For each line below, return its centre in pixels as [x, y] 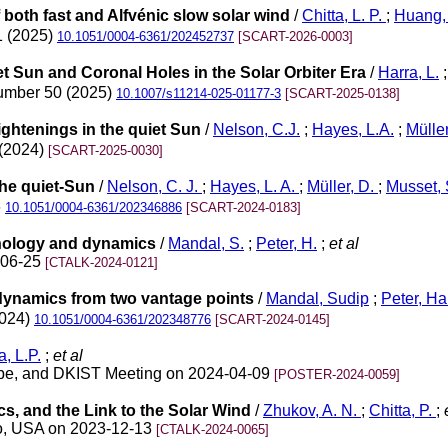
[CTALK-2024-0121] [101, 262]
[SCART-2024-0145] [272, 319]
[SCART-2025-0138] [342, 93]
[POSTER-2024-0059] [337, 374]
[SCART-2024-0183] [243, 207]
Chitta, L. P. [344, 16]
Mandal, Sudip [317, 299]
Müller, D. [342, 187]
